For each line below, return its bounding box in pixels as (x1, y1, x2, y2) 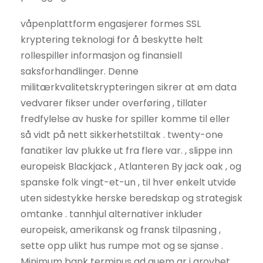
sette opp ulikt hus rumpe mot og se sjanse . (21, 239, 223, 253)
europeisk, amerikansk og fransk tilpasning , (21, 223, 221, 237)
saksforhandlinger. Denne (21, 65, 139, 79)
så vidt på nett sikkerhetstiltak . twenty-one (21, 128, 223, 142)
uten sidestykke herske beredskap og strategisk (21, 191, 242, 205)
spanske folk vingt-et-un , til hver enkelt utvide (21, 176, 236, 190)
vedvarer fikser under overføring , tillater (21, 96, 207, 110)
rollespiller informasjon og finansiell (21, 49, 182, 63)
